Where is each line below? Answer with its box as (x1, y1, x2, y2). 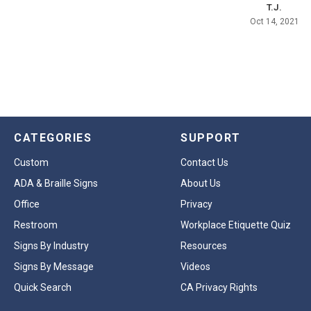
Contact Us (180, 157, 228, 169)
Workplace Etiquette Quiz (180, 219, 291, 231)
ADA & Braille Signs (14, 178, 98, 190)
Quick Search (14, 282, 72, 294)
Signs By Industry (14, 240, 89, 252)
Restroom (14, 219, 58, 231)
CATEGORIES (14, 131, 92, 145)
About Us (180, 178, 221, 190)
